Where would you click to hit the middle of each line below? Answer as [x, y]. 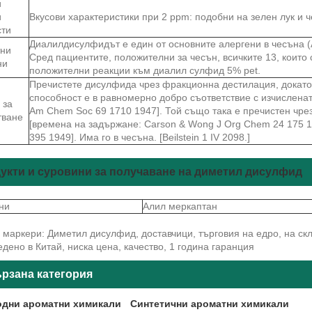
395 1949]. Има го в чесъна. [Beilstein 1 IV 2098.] [140, 137]
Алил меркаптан [180, 206]
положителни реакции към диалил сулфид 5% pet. [145, 70]
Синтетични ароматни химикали [209, 304]
